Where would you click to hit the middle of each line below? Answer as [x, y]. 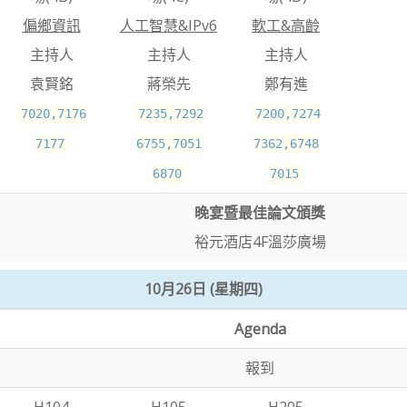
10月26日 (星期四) [203, 289]
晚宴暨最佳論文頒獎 [260, 213]
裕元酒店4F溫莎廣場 [260, 242]
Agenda [260, 329]
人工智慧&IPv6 [169, 25]
